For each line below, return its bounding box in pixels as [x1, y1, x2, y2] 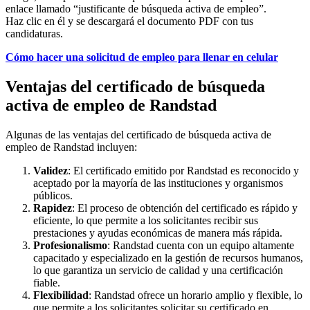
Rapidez [33, 202, 72, 215]
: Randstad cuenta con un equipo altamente [107, 239, 294, 252]
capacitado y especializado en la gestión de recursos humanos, [33, 252, 303, 264]
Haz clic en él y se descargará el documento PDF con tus [6, 15, 253, 28]
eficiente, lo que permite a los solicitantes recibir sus [33, 215, 258, 227]
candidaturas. [6, 28, 63, 40]
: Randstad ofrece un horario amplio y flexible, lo [89, 289, 302, 302]
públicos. [33, 190, 73, 202]
